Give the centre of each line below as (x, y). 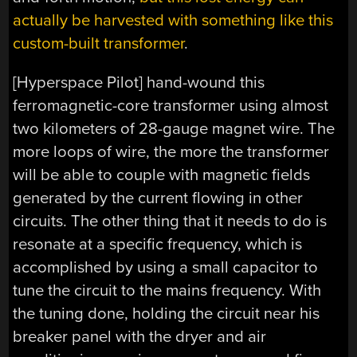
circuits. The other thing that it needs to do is (170, 222)
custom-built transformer (99, 43)
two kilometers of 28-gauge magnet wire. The (174, 129)
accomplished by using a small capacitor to (166, 268)
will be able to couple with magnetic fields (162, 175)
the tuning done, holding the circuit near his (167, 314)
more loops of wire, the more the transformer (171, 152)
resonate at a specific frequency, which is (158, 245)
